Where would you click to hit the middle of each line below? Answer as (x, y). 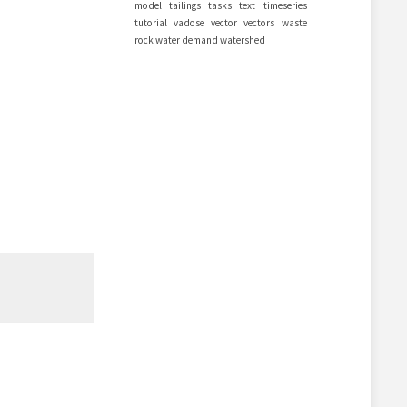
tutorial (150, 23)
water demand (186, 40)
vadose (189, 23)
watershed (242, 40)
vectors (259, 23)
